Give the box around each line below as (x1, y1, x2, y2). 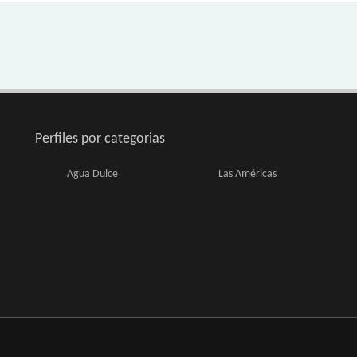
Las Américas (218, 168, 277, 180)
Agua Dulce (67, 168, 118, 180)
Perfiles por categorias (35, 131, 165, 147)
